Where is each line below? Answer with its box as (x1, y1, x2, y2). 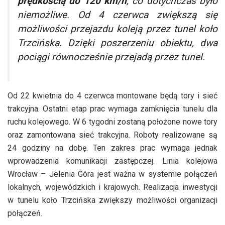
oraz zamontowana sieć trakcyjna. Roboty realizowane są (8, 130, 217, 140)
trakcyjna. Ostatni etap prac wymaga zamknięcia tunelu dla (8, 104, 217, 114)
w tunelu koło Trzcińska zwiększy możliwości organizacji (8, 195, 217, 205)
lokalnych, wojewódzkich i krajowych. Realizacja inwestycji (8, 182, 217, 192)
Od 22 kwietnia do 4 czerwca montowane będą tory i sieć (8, 91, 217, 101)
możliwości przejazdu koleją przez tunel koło (18, 23, 217, 35)
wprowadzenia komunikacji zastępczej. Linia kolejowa (8, 156, 217, 166)
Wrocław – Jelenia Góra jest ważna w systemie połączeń (8, 169, 217, 179)
